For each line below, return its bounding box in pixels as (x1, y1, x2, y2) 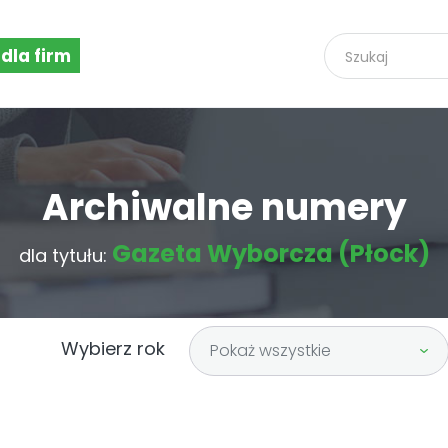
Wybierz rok (61, 335, 165, 361)
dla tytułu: (18, 243, 112, 268)
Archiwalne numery (41, 182, 407, 233)
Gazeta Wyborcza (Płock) (111, 237, 430, 270)
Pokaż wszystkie (210, 339, 331, 362)
